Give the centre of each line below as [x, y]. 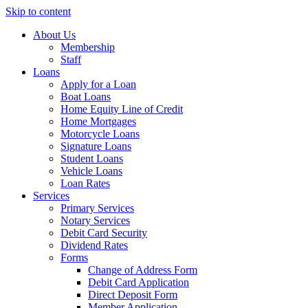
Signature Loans [96, 146]
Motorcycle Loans [100, 134]
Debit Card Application [139, 282]
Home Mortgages [98, 121]
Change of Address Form [143, 270]
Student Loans [92, 158]
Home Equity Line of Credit [122, 109]
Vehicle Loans [91, 171]
